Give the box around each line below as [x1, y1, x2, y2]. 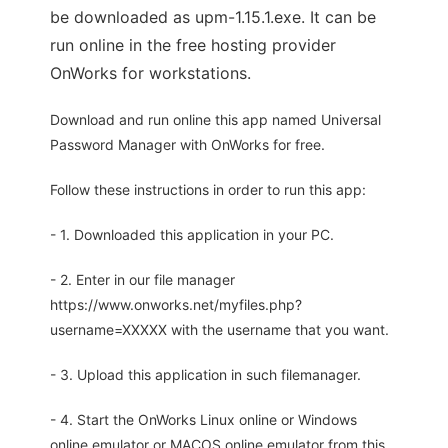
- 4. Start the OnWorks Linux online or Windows [50, 411, 357, 428]
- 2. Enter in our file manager [50, 271, 235, 288]
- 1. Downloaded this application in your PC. [50, 226, 334, 243]
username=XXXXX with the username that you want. [50, 321, 389, 338]
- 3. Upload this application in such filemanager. [50, 366, 361, 383]
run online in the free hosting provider [50, 35, 336, 55]
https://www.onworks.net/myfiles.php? [50, 296, 302, 313]
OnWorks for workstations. [50, 63, 251, 83]
